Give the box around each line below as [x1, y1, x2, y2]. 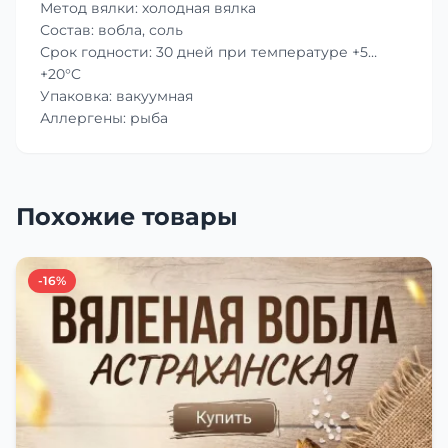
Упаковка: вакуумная [40, 86, 193, 105]
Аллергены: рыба [40, 108, 168, 127]
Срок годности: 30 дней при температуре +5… [40, 42, 377, 61]
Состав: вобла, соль [40, 20, 183, 39]
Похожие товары [16, 201, 238, 231]
